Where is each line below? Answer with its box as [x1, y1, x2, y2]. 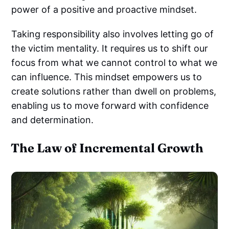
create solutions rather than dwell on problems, [11, 85, 217, 97]
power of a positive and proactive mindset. [11, 4, 197, 15]
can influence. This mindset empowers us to [11, 71, 202, 82]
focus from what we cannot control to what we [11, 57, 218, 68]
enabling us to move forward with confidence [11, 100, 209, 111]
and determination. [11, 114, 94, 125]
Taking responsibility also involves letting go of [11, 28, 214, 39]
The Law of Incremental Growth [11, 140, 204, 155]
